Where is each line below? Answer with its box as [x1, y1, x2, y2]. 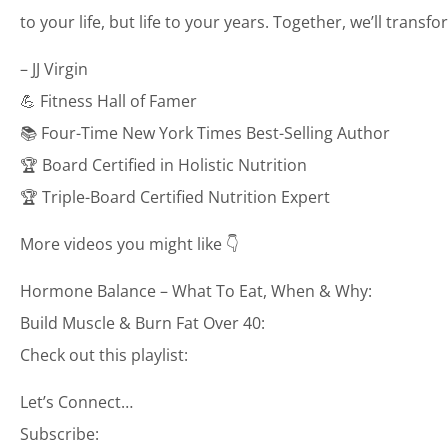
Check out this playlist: [20, 343, 188, 366]
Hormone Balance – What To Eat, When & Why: [20, 279, 372, 302]
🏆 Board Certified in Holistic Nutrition [20, 153, 307, 176]
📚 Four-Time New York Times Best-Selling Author [20, 121, 390, 144]
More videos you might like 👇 [20, 232, 239, 255]
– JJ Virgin [20, 57, 88, 80]
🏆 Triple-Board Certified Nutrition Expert [20, 185, 330, 208]
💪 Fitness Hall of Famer [20, 89, 197, 112]
